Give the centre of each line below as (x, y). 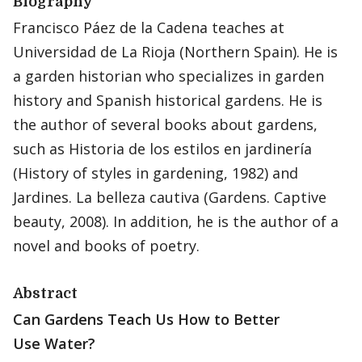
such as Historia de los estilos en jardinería (162, 149)
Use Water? (54, 343)
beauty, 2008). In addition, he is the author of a (176, 221)
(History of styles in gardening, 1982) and (156, 173)
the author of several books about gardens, (165, 124)
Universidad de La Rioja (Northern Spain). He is (175, 52)
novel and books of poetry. (106, 246)
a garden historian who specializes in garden (168, 76)
